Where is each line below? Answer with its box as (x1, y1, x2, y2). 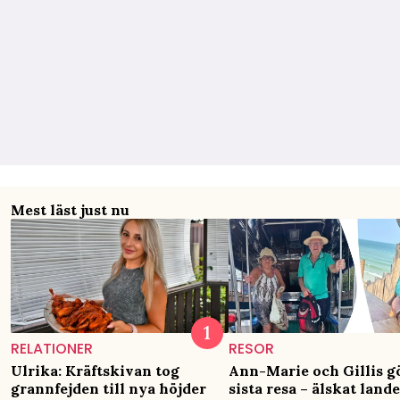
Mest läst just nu (11, 200, 129, 219)
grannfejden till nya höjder (11, 379, 206, 397)
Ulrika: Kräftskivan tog (11, 361, 179, 379)
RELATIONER (11, 337, 93, 359)
